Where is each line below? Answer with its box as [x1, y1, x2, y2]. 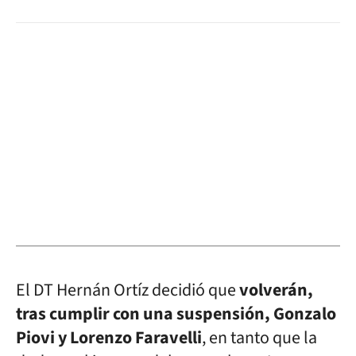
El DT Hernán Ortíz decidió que [16, 277, 239, 303]
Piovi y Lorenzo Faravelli [16, 325, 202, 350]
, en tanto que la [202, 325, 317, 350]
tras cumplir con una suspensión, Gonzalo [16, 301, 336, 327]
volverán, [239, 277, 313, 303]
